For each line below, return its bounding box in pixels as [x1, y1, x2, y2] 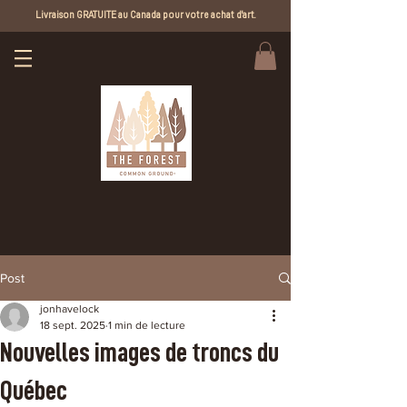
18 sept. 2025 [40, 319, 105, 332]
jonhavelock [40, 303, 99, 315]
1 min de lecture [108, 319, 185, 332]
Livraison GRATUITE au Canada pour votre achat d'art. [35, 10, 255, 20]
